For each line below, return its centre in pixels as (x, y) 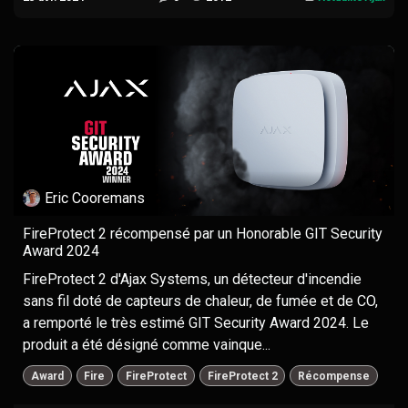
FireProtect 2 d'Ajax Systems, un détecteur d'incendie (192, 280)
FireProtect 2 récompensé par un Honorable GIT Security (203, 234)
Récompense (334, 376)
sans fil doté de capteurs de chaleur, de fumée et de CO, (200, 301)
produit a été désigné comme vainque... (147, 345)
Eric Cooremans (95, 198)
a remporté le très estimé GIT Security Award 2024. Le (196, 323)
